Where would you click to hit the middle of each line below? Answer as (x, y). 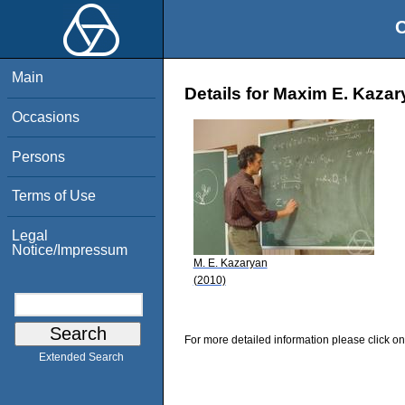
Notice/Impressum (70, 250)
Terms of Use (54, 196)
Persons (39, 156)
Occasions (46, 117)
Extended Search (81, 358)
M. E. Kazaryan (230, 263)
